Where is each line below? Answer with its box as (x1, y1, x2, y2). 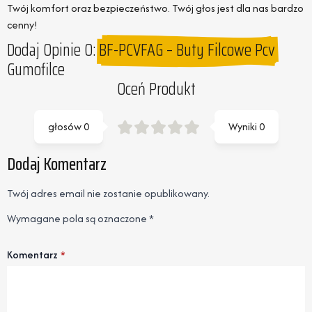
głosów (47, 119, 81, 134)
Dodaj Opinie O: (7, 37, 95, 64)
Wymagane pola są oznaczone (7, 211, 149, 226)
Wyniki (228, 119, 257, 134)
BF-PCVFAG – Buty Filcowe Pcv (99, 37, 275, 64)
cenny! (7, 17, 38, 33)
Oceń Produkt (116, 76, 196, 103)
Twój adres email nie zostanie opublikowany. (7, 186, 210, 201)
